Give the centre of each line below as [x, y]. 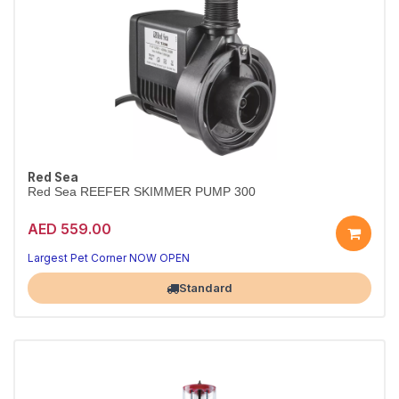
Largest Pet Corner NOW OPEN [109, 258]
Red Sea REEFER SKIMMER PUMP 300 [142, 192]
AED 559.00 [69, 228]
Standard [206, 288]
